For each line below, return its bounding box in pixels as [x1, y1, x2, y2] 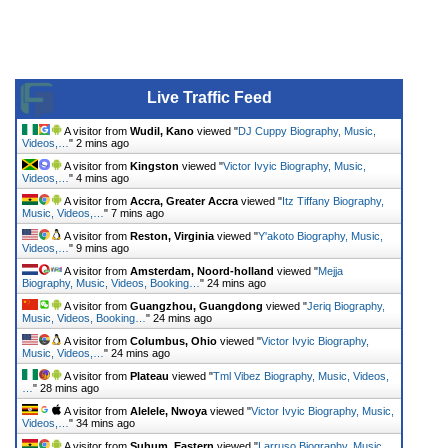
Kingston [130, 159, 179, 172]
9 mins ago [76, 241, 129, 254]
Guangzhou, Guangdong [130, 299, 263, 312]
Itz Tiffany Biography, [282, 194, 384, 207]
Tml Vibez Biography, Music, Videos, [213, 369, 389, 382]
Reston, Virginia [130, 229, 214, 242]
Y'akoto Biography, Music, [258, 229, 383, 242]
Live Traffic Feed [146, 88, 272, 106]
